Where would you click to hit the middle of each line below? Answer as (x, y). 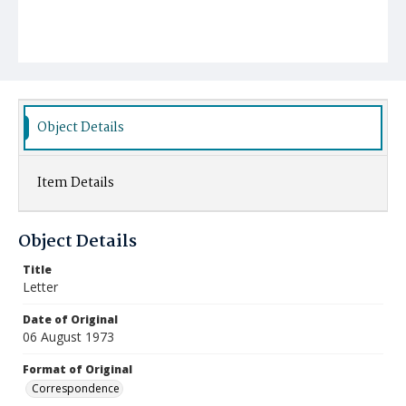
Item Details (76, 183)
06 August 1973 (68, 337)
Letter (40, 287)
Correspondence (76, 388)
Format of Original (77, 369)
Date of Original (70, 319)
